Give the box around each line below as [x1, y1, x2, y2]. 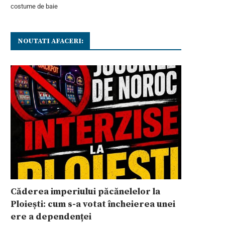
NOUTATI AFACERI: [18, 37, 83, 46]
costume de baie [11, 3, 58, 10]
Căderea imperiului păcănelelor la [11, 185, 160, 197]
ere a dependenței [11, 210, 91, 222]
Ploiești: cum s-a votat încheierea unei [11, 198, 175, 210]
